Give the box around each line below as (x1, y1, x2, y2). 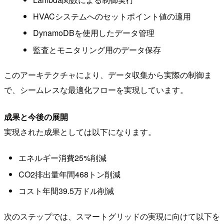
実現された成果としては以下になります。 (4, 126, 156, 138)
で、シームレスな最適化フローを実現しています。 (4, 84, 188, 96)
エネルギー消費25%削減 (18, 151, 106, 163)
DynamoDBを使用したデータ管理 (32, 27, 154, 39)
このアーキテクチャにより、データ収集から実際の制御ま (4, 69, 212, 81)
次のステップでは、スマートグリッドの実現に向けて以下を (4, 210, 220, 222)
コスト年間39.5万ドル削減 (18, 185, 114, 197)
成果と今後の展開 (4, 111, 68, 123)
